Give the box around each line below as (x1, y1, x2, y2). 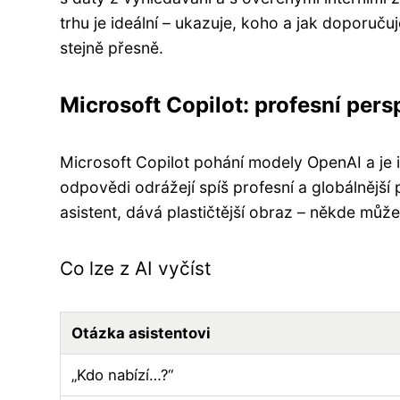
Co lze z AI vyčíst (60, 256, 212, 279)
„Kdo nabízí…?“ (71, 365, 173, 384)
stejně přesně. (60, 37, 163, 57)
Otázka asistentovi (71, 323, 211, 342)
